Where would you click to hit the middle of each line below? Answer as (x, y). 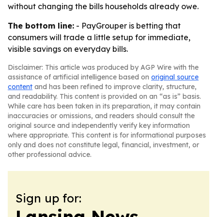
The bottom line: (41, 26)
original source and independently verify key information (99, 125)
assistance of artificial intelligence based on (79, 77)
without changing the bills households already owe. (103, 6)
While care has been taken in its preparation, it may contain (104, 106)
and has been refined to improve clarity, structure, (115, 87)
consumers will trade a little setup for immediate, (99, 37)
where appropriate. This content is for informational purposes (107, 135)
